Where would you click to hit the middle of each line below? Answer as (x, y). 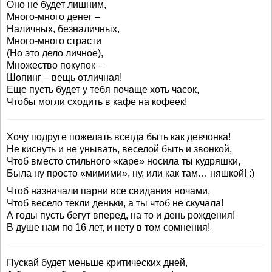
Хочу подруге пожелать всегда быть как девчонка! (119, 137)
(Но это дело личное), (55, 53)
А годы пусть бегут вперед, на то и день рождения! (121, 215)
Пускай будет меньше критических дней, (97, 263)
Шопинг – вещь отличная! (64, 77)
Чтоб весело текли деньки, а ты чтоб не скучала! (115, 203)
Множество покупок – (55, 65)
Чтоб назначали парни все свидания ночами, (108, 191)
